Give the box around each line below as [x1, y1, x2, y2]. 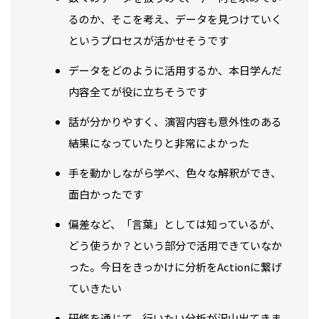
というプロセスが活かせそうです [68, 33, 229, 48]
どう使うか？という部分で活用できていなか [68, 238, 282, 253]
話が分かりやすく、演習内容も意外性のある [68, 114, 282, 130]
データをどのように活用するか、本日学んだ [68, 63, 282, 78]
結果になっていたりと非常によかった [68, 135, 249, 151]
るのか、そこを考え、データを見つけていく [68, 11, 282, 27]
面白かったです [68, 187, 143, 202]
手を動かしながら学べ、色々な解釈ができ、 [68, 165, 281, 181]
